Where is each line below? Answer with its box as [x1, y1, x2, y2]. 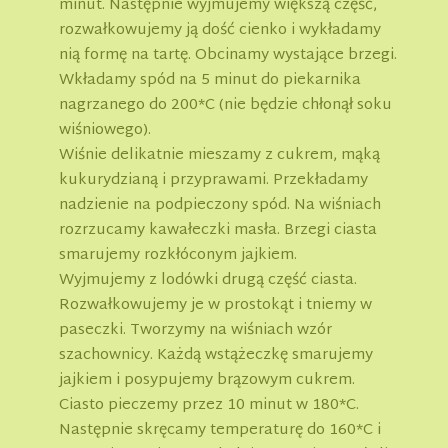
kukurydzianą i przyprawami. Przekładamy [59, 167, 368, 195]
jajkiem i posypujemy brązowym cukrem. [59, 367, 355, 395]
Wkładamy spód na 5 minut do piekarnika [59, 67, 361, 95]
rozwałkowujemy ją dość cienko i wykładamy [59, 17, 381, 45]
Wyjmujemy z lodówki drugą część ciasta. [59, 267, 357, 295]
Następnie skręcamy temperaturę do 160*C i [59, 417, 381, 445]
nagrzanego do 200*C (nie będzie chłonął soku [59, 92, 392, 120]
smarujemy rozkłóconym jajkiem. [59, 242, 297, 270]
